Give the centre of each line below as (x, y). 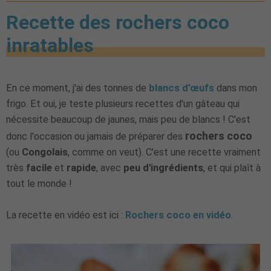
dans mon (236, 222)
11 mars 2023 (37, 125)
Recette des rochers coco (118, 156)
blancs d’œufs (181, 222)
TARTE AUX (230, 66)
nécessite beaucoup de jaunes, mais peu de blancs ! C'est (128, 253)
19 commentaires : (54, 94)
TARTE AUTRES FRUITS (149, 66)
